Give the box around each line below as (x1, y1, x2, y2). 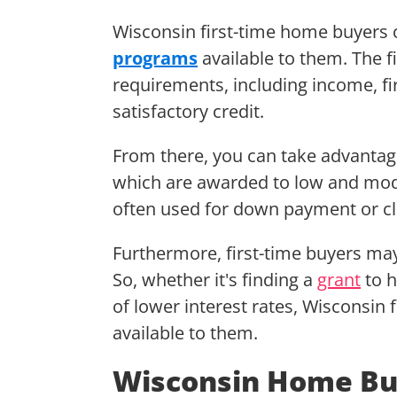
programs (113, 45, 198, 70)
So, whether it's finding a (113, 267, 317, 292)
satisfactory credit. (113, 98, 269, 123)
